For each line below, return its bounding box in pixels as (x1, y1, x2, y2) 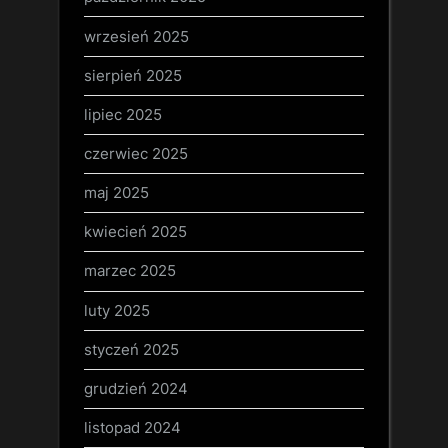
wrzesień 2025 (84, 26, 189, 46)
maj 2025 (84, 183, 149, 203)
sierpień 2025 (84, 65, 182, 85)
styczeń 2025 (84, 339, 179, 359)
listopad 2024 (84, 418, 181, 438)
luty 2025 (84, 300, 150, 320)
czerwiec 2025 (84, 144, 188, 163)
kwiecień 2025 (84, 222, 187, 242)
